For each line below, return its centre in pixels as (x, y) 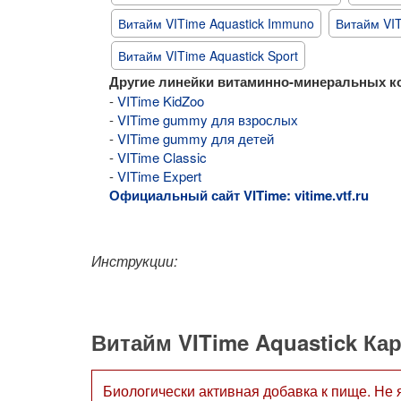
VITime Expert (159, 176)
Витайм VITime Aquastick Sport (208, 56)
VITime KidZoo (161, 101)
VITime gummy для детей (196, 139)
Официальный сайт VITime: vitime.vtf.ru (239, 196)
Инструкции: (134, 261)
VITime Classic (162, 158)
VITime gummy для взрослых (208, 120)
